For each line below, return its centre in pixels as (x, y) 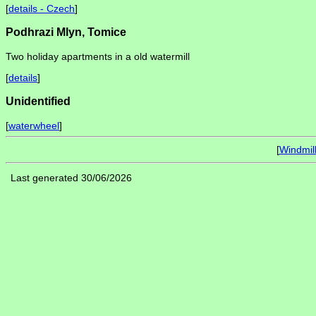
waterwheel (34, 125)
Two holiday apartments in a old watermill (98, 56)
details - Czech (42, 9)
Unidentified (38, 101)
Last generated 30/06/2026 (71, 177)
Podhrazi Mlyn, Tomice (66, 32)
